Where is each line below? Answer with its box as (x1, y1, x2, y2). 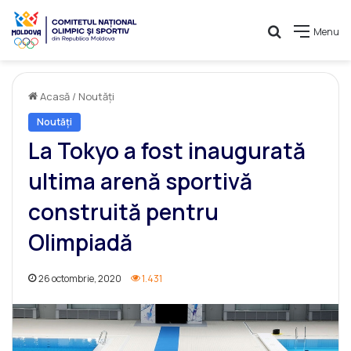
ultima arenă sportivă (28, 166, 252, 197)
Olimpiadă (28, 227, 132, 258)
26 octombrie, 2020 (38, 272, 121, 286)
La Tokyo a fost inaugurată (28, 136, 306, 166)
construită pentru (28, 197, 219, 227)
